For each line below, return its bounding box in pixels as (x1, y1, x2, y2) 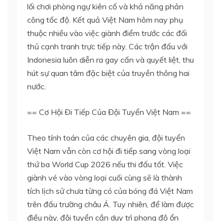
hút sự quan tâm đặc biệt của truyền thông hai (27, 68, 189, 78)
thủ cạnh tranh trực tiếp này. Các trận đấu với (27, 41, 187, 51)
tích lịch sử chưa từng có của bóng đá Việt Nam (27, 185, 193, 196)
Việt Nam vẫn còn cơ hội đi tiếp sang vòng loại (27, 146, 190, 156)
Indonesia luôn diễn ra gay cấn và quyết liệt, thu (27, 54, 194, 65)
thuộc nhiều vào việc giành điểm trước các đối (27, 28, 187, 38)
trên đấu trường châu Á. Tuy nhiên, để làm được (27, 199, 194, 209)
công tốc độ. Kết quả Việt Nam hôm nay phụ (27, 14, 183, 25)
